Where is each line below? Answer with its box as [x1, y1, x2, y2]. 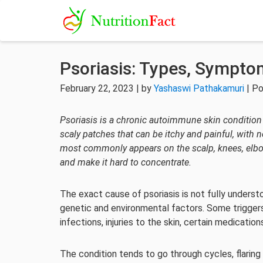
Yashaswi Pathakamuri [154, 83, 244, 94]
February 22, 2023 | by [60, 83, 154, 94]
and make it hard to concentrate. [60, 157, 194, 168]
